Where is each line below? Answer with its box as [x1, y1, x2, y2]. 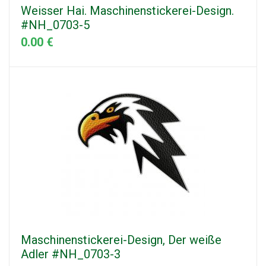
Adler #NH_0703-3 [21, 247, 121, 262]
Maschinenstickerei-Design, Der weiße [21, 233, 221, 248]
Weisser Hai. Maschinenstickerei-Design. [21, 4, 234, 18]
